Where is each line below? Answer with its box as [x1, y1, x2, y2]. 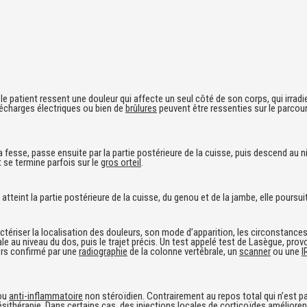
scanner [239, 245, 271, 258]
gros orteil [101, 156, 141, 169]
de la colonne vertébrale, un [127, 245, 239, 258]
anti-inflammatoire [9, 290, 83, 302]
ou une [271, 245, 302, 258]
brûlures [125, 102, 157, 114]
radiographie [79, 245, 127, 258]
